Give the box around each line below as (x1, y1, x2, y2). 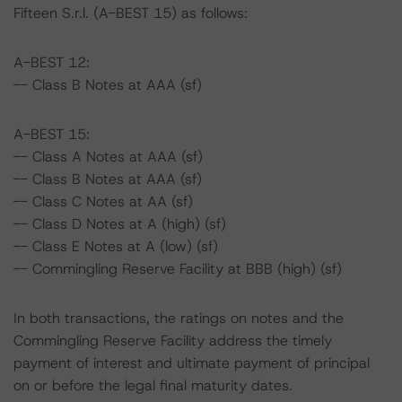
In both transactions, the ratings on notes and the (13, 309, 344, 328)
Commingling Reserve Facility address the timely (13, 331, 332, 350)
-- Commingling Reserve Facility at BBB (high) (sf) (13, 259, 342, 278)
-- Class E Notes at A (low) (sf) (13, 237, 218, 256)
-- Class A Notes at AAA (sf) (13, 147, 203, 166)
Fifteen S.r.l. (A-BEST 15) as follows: (13, 4, 248, 22)
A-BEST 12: (13, 53, 90, 72)
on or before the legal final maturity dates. (13, 376, 293, 395)
